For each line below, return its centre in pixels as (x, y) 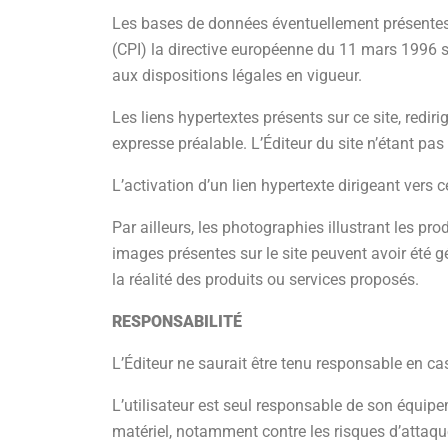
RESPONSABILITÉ (177, 321)
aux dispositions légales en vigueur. (237, 75)
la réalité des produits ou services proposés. (265, 279)
